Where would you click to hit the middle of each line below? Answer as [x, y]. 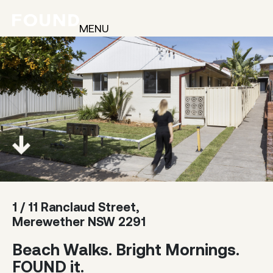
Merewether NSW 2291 [79, 221]
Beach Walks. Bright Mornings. [126, 249]
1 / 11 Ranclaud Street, [76, 207]
